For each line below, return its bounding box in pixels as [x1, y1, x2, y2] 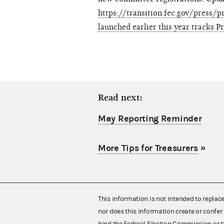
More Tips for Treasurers [98, 143, 198, 154]
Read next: [98, 92, 142, 103]
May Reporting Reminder [98, 113, 202, 124]
